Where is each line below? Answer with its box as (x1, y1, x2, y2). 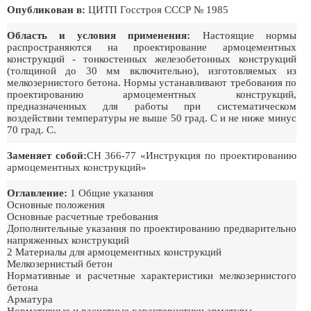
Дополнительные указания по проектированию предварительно (7, 223, 296, 234)
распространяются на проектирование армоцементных (7, 42, 296, 53)
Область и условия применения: (7, 30, 191, 41)
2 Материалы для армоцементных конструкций (7, 246, 221, 258)
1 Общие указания (67, 187, 153, 199)
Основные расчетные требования (7, 211, 158, 222)
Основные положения (7, 199, 105, 210)
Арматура (7, 294, 53, 305)
